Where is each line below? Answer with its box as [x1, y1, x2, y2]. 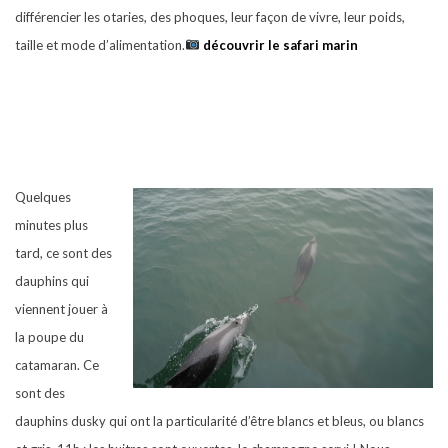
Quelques [15, 189, 71, 205]
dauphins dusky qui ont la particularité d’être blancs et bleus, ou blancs [15, 413, 424, 429]
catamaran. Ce [15, 357, 99, 373]
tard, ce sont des [15, 245, 112, 261]
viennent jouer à [15, 301, 108, 317]
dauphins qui [15, 273, 89, 289]
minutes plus [15, 217, 88, 233]
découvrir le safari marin [202, 37, 361, 53]
